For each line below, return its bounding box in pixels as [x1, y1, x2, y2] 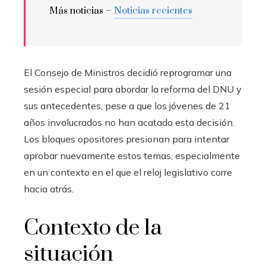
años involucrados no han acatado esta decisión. [24, 116, 235, 128]
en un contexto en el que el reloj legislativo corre [24, 166, 232, 178]
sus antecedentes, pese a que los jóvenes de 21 [24, 99, 230, 112]
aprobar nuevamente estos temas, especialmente [24, 149, 240, 161]
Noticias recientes [114, 4, 192, 17]
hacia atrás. [24, 182, 74, 195]
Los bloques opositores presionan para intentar [24, 132, 229, 145]
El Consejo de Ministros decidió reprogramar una [24, 66, 232, 78]
